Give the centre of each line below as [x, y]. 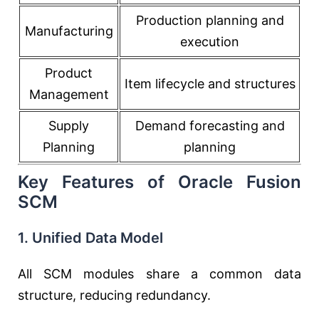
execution [210, 42]
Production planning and [210, 20]
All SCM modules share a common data [159, 274]
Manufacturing [69, 31]
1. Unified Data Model [90, 238]
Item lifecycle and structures [210, 84]
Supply [69, 126]
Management [69, 94]
